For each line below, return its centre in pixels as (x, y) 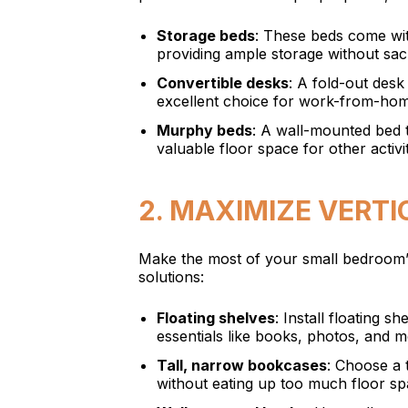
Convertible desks (223, 83)
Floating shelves (216, 318)
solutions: (171, 277)
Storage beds (206, 36)
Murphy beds (204, 130)
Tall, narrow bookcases (242, 365)
